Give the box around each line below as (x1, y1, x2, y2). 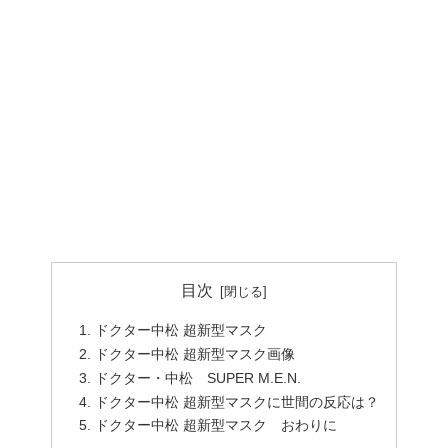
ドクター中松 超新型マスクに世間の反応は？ (94, 393, 379, 410)
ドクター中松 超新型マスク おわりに (94, 417, 337, 434)
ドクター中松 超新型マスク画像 (94, 345, 295, 362)
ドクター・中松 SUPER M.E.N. (94, 369, 301, 386)
